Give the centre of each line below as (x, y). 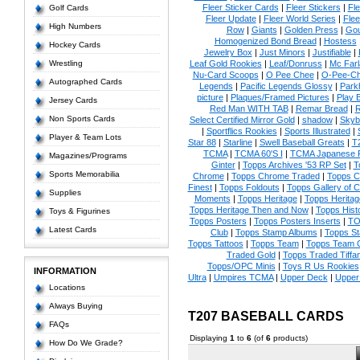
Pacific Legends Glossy (286, 86)
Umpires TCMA (243, 277)
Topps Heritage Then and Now (249, 210)
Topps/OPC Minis (241, 266)
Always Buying (76, 306)
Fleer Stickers (313, 7)
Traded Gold (251, 255)
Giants (264, 30)
